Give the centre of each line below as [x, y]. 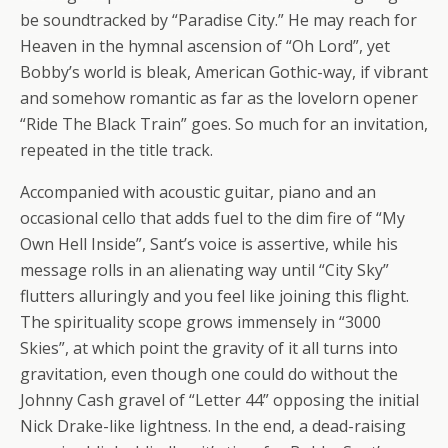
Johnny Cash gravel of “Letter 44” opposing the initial [219, 400]
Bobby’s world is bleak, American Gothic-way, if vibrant [224, 72]
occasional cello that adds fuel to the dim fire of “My [212, 218]
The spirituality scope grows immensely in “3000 [200, 322]
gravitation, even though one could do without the [209, 374]
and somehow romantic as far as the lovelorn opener [219, 98]
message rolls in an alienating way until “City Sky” [204, 270]
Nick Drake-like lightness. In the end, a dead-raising [213, 426]
